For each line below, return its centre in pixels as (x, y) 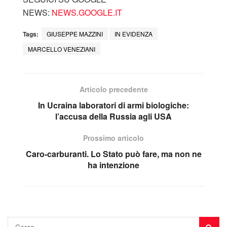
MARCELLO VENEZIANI (62, 49)
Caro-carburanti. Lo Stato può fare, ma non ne (113, 154)
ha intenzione (113, 165)
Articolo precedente (113, 89)
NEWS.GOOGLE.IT (87, 12)
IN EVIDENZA (134, 33)
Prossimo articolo (113, 138)
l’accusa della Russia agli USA (113, 116)
